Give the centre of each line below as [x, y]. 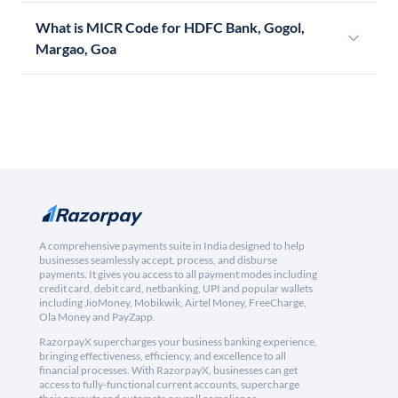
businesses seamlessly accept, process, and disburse [158, 260]
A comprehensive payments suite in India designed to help [172, 246]
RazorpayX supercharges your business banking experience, [178, 342]
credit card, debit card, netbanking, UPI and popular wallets [176, 289]
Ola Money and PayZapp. [97, 317]
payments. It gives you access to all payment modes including [178, 275]
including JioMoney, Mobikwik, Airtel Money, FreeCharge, [173, 303]
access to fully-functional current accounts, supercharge [169, 385]
